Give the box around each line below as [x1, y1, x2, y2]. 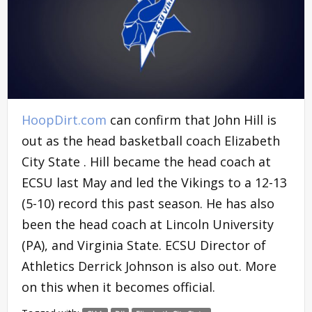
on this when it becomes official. [22, 278, 215, 295]
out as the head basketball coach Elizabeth [22, 132, 280, 149]
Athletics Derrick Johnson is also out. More [22, 257, 276, 274]
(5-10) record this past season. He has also [22, 194, 274, 212]
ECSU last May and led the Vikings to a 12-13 [22, 173, 287, 191]
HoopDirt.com [22, 111, 107, 128]
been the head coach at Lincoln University [22, 215, 274, 233]
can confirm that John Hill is [107, 111, 276, 128]
